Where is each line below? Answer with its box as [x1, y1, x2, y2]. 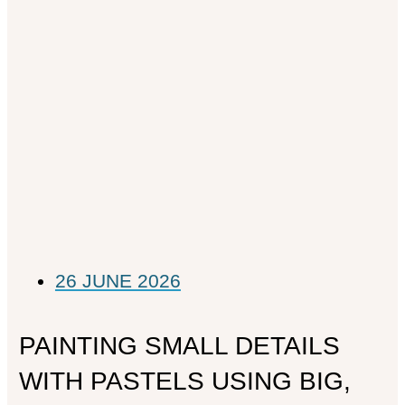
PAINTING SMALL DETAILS [18, 332, 340, 361]
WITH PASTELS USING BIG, [18, 367, 351, 396]
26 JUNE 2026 [54, 270, 181, 292]
